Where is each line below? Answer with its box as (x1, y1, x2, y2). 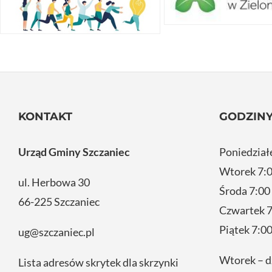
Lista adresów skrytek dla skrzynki (18, 255, 178, 269)
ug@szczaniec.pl (18, 225, 95, 239)
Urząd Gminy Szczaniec (18, 144, 130, 158)
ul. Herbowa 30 (18, 175, 90, 189)
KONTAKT (18, 109, 72, 123)
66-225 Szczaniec (18, 194, 100, 208)
